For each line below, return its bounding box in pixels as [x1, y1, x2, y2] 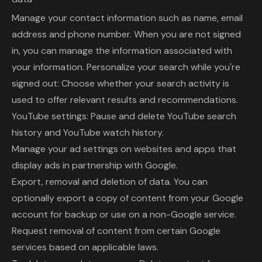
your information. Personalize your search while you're [12, 61, 240, 73]
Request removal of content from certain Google [12, 225, 220, 237]
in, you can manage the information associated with [12, 44, 232, 57]
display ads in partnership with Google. [12, 159, 178, 171]
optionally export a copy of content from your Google [12, 192, 243, 204]
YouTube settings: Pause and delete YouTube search [12, 110, 236, 122]
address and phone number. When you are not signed [12, 28, 241, 40]
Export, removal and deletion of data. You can [12, 175, 208, 188]
